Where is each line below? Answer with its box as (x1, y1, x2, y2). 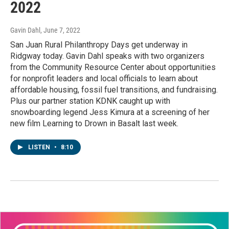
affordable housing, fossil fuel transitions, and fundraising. (10, 85, 218, 95)
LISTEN (28, 144, 52, 151)
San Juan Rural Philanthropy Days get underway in (10, 40, 188, 50)
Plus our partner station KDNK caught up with (10, 96, 170, 106)
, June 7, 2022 (40, 26, 80, 35)
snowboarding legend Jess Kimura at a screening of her (10, 107, 210, 118)
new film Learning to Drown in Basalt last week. (10, 119, 178, 129)
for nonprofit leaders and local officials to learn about (10, 74, 198, 84)
